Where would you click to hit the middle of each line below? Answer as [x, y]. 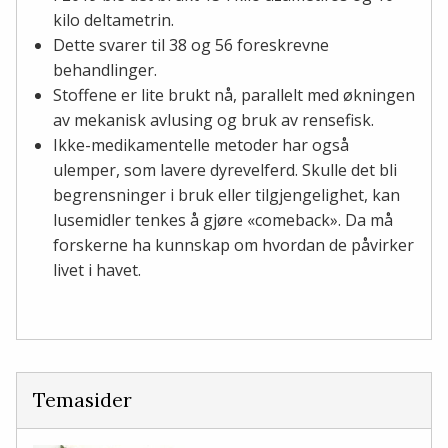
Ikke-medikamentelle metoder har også [201, 145]
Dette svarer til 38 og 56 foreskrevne [191, 45]
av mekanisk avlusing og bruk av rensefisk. [215, 120]
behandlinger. [105, 70]
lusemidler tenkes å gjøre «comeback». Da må [223, 220]
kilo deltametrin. [113, 20]
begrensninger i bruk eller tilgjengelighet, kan [226, 195]
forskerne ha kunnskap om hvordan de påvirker [233, 245]
